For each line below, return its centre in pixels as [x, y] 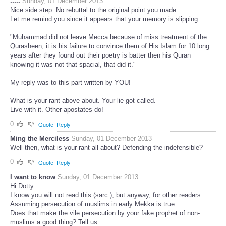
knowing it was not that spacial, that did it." [73, 64]
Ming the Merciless [40, 139]
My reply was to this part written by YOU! [70, 82]
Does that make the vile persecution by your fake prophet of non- [105, 213]
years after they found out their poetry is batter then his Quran [100, 55]
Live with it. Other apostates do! [57, 109]
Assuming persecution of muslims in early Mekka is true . [94, 204]
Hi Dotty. [23, 186]
